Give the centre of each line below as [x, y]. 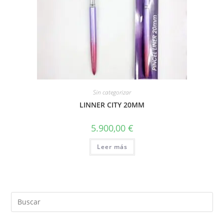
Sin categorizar [112, 92]
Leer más [112, 147]
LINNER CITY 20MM [112, 105]
